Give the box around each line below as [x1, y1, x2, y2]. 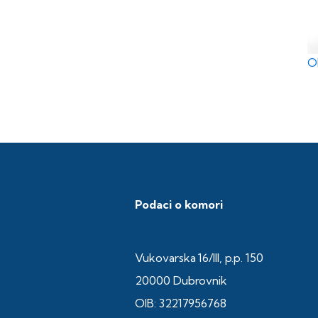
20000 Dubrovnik [135, 273, 227, 288]
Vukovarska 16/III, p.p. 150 [135, 251, 263, 265]
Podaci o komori [135, 197, 223, 212]
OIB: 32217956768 [135, 296, 226, 311]
